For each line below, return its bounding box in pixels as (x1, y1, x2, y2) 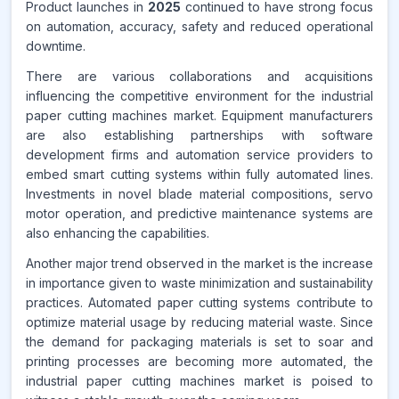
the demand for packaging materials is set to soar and (26, 334, 373, 349)
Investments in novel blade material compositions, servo (26, 186, 373, 201)
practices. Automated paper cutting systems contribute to (26, 295, 373, 310)
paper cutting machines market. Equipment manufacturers (26, 108, 373, 123)
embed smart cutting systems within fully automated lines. (26, 167, 373, 182)
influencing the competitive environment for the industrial (26, 88, 373, 103)
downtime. (26, 38, 85, 53)
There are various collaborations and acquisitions (26, 69, 373, 84)
